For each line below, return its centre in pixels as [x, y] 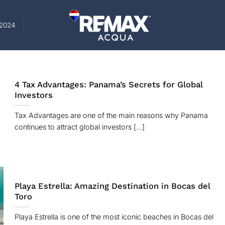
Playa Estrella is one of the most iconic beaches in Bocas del [114, 217]
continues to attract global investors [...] [79, 127]
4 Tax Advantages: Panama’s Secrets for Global [108, 85]
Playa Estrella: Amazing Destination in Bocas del [112, 186]
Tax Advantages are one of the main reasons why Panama [111, 116]
